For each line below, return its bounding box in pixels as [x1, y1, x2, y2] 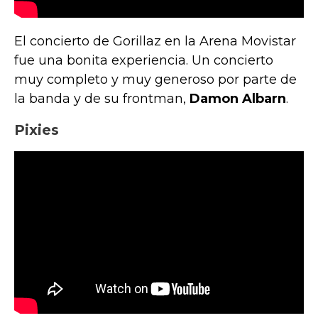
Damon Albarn [190, 90, 286, 106]
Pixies [14, 121, 59, 138]
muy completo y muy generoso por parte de [14, 71, 297, 87]
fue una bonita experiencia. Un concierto [14, 52, 273, 68]
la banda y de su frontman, [14, 90, 190, 106]
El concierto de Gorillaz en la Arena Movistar [14, 33, 296, 49]
